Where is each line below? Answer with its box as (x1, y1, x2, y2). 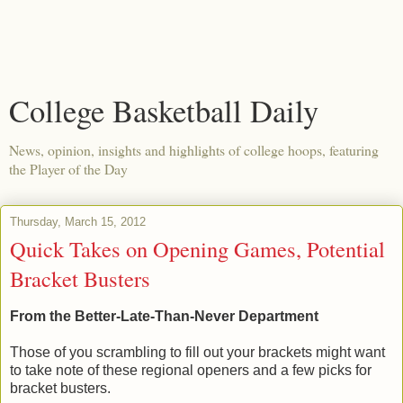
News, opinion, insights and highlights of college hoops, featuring (9, 140, 379, 159)
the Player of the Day (9, 159, 128, 178)
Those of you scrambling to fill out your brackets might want (10, 344, 385, 360)
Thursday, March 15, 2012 (10, 215, 146, 228)
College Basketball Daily (9, 90, 318, 131)
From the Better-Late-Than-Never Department (10, 308, 318, 324)
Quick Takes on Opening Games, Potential (10, 234, 385, 264)
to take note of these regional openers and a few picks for (10, 362, 372, 378)
